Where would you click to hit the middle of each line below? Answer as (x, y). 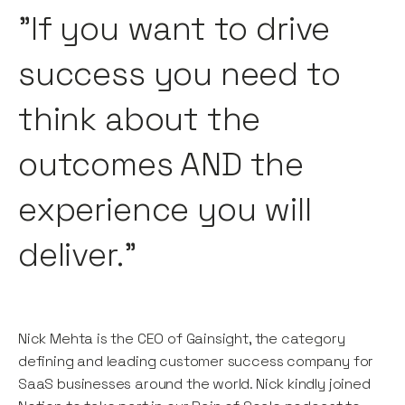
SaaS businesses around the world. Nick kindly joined (194, 384)
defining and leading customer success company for (196, 362)
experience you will (165, 210)
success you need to (179, 75)
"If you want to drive (174, 29)
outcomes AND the (161, 165)
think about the (140, 120)
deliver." (77, 255)
